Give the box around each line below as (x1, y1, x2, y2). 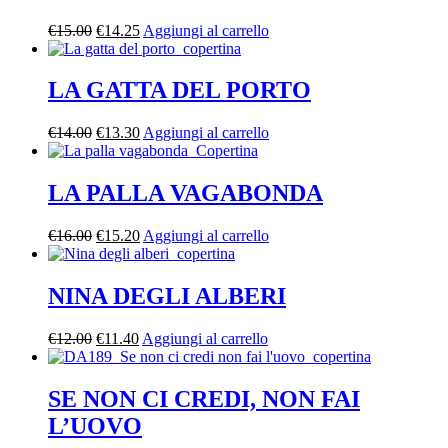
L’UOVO (48, 412, 142, 439)
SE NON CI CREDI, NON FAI (48, 385, 360, 412)
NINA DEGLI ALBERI (48, 283, 286, 310)
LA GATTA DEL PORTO (48, 77, 311, 104)
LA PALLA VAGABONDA (48, 180, 323, 207)
